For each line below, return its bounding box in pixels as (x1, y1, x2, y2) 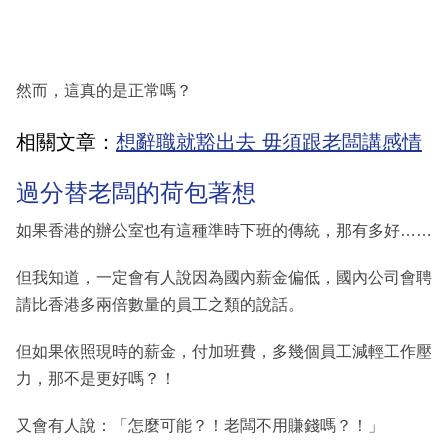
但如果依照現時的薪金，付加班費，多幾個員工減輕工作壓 (16, 342, 432, 360)
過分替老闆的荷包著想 (16, 179, 256, 207)
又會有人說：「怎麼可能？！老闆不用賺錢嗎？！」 (16, 416, 384, 434)
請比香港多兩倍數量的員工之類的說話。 (16, 295, 304, 313)
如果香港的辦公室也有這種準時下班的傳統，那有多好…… (16, 221, 432, 239)
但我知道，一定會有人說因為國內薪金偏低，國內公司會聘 (16, 268, 432, 286)
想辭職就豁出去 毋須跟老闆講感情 (116, 131, 422, 154)
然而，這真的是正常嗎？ (16, 82, 192, 100)
